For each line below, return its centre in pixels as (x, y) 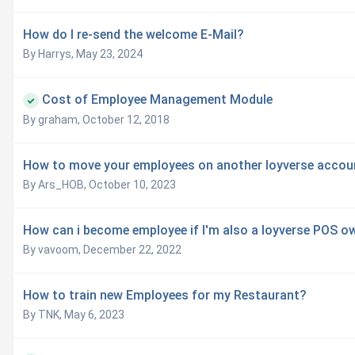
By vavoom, (53, 250)
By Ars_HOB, (56, 185)
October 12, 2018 (126, 120)
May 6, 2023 (94, 315)
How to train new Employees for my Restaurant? (165, 296)
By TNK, (44, 315)
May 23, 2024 (109, 54)
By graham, (53, 120)
